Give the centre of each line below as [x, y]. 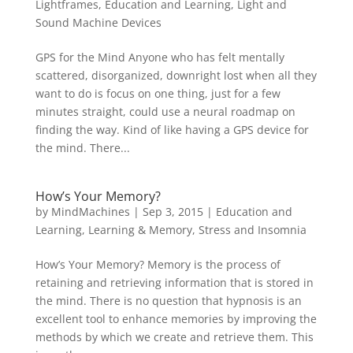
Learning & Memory [140, 229]
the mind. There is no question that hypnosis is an [168, 300]
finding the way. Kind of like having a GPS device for [172, 129]
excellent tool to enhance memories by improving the [176, 318]
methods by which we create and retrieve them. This [174, 336]
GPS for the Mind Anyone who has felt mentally [160, 57]
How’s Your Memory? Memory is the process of [158, 264]
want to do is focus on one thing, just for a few [158, 93]
